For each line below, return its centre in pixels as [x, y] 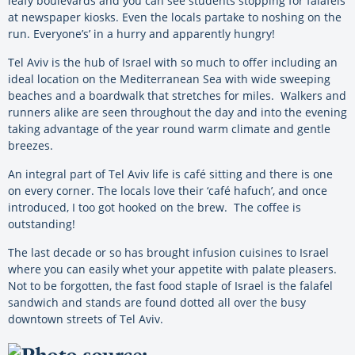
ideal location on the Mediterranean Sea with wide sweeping [169, 78]
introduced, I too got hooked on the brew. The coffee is [155, 207]
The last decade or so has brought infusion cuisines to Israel [168, 252]
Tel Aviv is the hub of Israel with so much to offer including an [173, 62]
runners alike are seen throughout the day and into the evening [177, 112]
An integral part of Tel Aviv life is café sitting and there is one [170, 174]
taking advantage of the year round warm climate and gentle [169, 128]
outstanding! [42, 223]
